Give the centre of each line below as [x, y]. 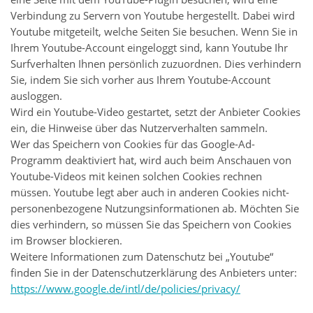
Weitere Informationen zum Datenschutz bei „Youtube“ [142, 256]
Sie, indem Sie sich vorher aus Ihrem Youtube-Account [140, 79]
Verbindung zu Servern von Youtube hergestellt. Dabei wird [153, 15]
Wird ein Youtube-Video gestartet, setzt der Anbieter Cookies [155, 111]
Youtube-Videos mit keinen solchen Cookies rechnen [136, 176]
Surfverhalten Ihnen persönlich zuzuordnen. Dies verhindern [156, 63]
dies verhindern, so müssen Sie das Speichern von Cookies [151, 224]
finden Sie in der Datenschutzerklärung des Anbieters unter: [154, 272]
